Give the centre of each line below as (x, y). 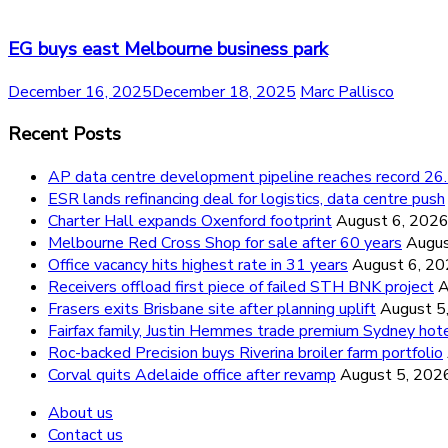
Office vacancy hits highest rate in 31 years (198, 264)
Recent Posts (64, 134)
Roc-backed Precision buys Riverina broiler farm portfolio (245, 352)
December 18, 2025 (224, 91)
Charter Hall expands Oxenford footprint (190, 220)
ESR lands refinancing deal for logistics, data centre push (246, 198)
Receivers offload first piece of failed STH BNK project (241, 286)
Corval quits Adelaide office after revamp (192, 374)
